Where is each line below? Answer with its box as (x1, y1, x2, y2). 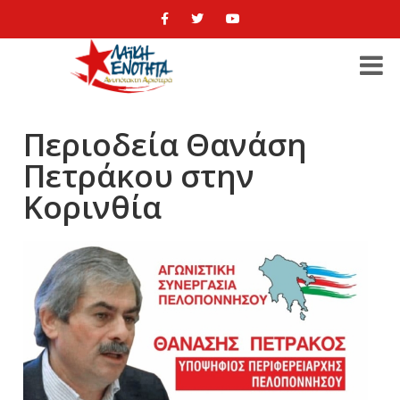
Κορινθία (23, 186, 162, 229)
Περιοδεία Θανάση (23, 123, 308, 167)
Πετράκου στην (23, 154, 255, 198)
